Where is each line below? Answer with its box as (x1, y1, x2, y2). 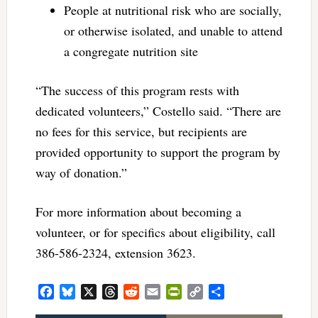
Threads (117, 284, 154, 300)
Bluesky (75, 284, 112, 300)
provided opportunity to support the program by (35, 143, 280, 160)
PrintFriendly (181, 284, 241, 300)
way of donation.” (35, 163, 127, 181)
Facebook (53, 284, 97, 300)
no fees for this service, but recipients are (35, 122, 247, 140)
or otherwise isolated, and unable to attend (63, 21, 283, 39)
